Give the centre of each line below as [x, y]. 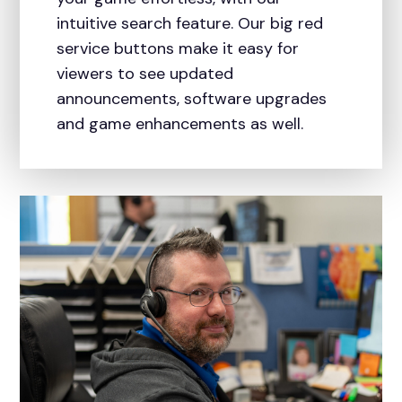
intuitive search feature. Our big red [189, 24]
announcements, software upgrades [191, 99]
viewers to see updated [144, 74]
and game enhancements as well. [179, 124]
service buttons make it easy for [177, 49]
